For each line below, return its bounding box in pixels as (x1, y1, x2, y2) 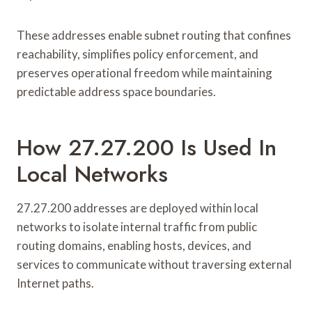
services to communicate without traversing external (17, 256, 292, 272)
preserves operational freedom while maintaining (17, 65, 272, 80)
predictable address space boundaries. (17, 84, 216, 99)
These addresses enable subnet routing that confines (17, 27, 291, 42)
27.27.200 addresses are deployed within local (17, 200, 258, 215)
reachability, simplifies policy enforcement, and (17, 46, 258, 61)
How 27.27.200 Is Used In (17, 131, 276, 164)
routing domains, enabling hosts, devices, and (17, 237, 251, 253)
